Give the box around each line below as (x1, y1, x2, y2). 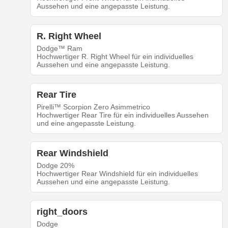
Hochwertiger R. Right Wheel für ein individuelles (36, 52, 193, 61)
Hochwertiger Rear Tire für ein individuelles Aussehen (36, 111, 209, 120)
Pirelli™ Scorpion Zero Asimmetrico (36, 103, 150, 111)
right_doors (36, 207, 88, 217)
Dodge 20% (36, 161, 74, 170)
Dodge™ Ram (36, 44, 82, 53)
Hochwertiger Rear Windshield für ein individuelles (36, 169, 198, 178)
